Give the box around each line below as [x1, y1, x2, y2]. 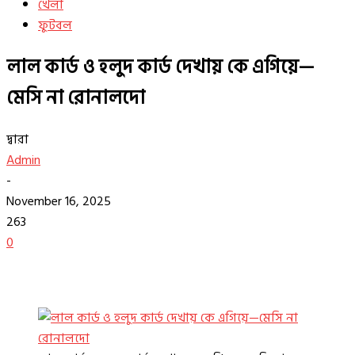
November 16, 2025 [6, 190, 111, 212]
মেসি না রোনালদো [6, 82, 145, 113]
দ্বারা [6, 128, 29, 150]
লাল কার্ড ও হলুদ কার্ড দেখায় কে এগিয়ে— [6, 51, 314, 82]
